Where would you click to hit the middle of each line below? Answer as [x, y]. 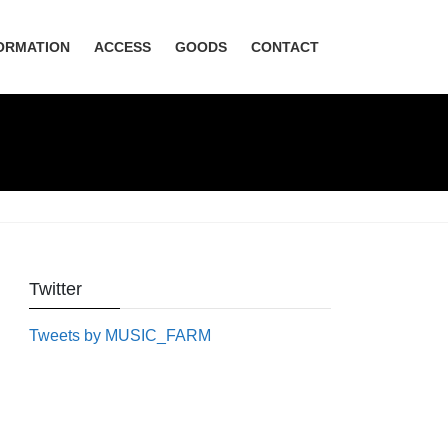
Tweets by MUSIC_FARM [120, 336]
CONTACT [285, 47]
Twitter [56, 289]
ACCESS [122, 47]
